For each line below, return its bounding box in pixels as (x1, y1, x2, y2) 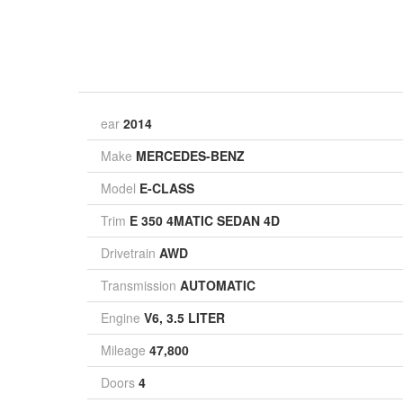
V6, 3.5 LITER (144, 309, 225, 327)
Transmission (101, 276, 176, 294)
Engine (101, 309, 140, 327)
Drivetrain (101, 244, 156, 262)
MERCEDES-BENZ (136, 147, 245, 165)
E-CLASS (139, 179, 194, 197)
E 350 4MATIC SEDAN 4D (130, 211, 280, 229)
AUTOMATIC (180, 276, 255, 294)
